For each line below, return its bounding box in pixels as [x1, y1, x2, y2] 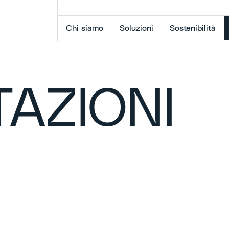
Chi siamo [66, 24, 103, 32]
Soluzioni [120, 24, 153, 32]
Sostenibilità [170, 24, 216, 32]
